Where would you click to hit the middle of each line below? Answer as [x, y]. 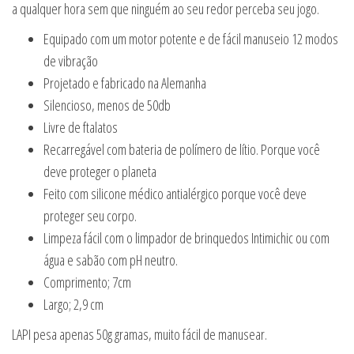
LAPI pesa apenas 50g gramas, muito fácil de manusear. [139, 335]
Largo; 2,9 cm [73, 305]
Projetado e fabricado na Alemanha [125, 83]
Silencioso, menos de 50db [107, 105]
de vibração [71, 61]
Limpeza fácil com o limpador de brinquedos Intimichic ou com [186, 238]
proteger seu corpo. [90, 216]
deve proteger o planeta [100, 172]
